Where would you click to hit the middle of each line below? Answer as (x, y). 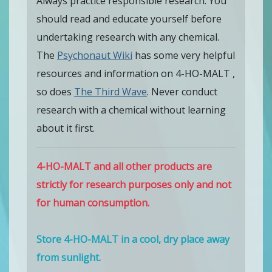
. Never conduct (182, 91)
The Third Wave (110, 91)
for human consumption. (93, 202)
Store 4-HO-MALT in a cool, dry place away (133, 239)
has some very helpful (184, 55)
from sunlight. (69, 257)
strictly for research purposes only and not (134, 184)
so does (55, 91)
